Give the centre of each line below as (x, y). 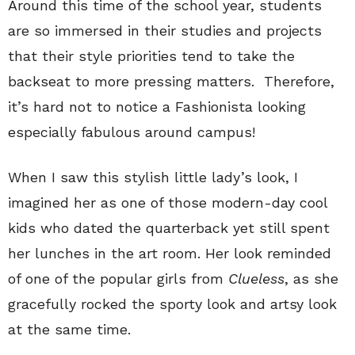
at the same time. (69, 329)
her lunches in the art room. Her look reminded (170, 253)
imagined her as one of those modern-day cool (168, 202)
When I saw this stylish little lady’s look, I (153, 177)
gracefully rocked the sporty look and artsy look (172, 304)
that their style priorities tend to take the (151, 56)
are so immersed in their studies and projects (165, 31)
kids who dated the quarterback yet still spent (169, 228)
